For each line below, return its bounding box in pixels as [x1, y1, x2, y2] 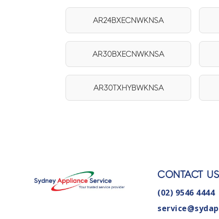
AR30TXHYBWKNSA [93, 83, 164, 92]
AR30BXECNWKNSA [92, 49, 165, 58]
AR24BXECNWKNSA [93, 16, 164, 24]
